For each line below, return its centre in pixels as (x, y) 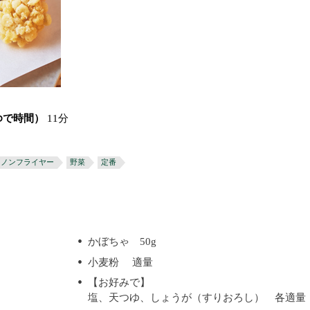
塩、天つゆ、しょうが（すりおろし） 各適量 (197, 298)
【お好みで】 (119, 282)
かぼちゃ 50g (122, 241)
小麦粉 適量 (121, 262)
